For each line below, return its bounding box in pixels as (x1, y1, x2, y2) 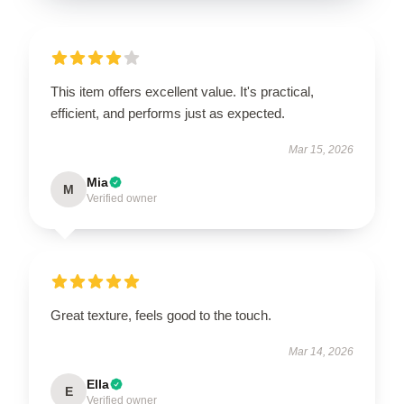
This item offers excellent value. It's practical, (50, 83, 314, 99)
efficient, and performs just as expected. (50, 105, 285, 121)
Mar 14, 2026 (289, 344, 353, 358)
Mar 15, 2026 (289, 142, 353, 156)
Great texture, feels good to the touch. (50, 307, 271, 323)
